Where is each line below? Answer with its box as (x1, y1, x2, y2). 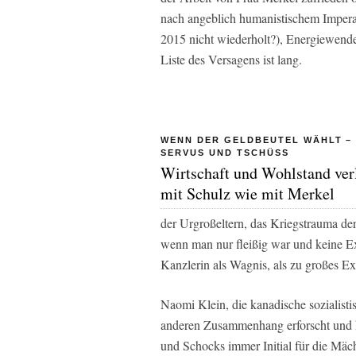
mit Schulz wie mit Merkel (161, 182, 335, 204)
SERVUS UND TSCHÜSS (161, 147, 289, 157)
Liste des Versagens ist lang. (161, 50, 302, 68)
